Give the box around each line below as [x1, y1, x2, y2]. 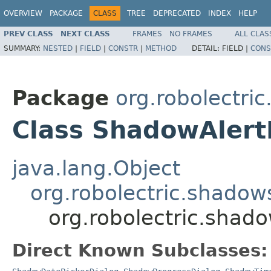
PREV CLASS [4, 29, 53, 38]
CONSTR [108, 44, 138, 53]
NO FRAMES [169, 29, 212, 38]
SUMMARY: [4, 44, 43, 53]
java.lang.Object [12, 156, 180, 180]
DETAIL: [192, 44, 222, 53]
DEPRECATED [153, 9, 201, 18]
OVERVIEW [4, 9, 42, 18]
